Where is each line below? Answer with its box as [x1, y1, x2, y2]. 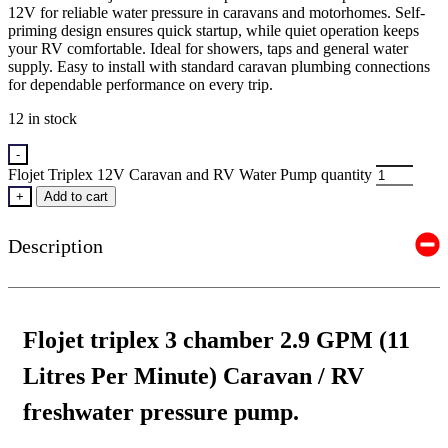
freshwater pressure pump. [23, 399, 299, 426]
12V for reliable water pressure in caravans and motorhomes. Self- [8, 3, 425, 21]
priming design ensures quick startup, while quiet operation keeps [8, 21, 419, 39]
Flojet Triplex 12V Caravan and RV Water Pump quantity [8, 165, 372, 183]
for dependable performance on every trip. [8, 75, 273, 93]
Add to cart [44, 188, 108, 204]
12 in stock [8, 109, 77, 127]
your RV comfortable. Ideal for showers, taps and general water [8, 39, 408, 57]
